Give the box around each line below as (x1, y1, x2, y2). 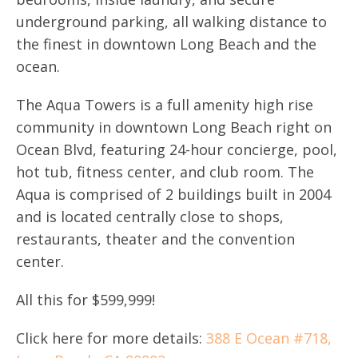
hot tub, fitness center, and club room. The (16, 162, 314, 182)
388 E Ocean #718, (206, 328, 332, 348)
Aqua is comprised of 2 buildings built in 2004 (16, 185, 331, 205)
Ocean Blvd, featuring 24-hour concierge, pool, (16, 140, 337, 160)
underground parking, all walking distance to (16, 12, 327, 32)
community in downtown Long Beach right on (16, 117, 332, 137)
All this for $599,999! (16, 290, 155, 310)
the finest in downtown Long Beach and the (16, 34, 316, 54)
